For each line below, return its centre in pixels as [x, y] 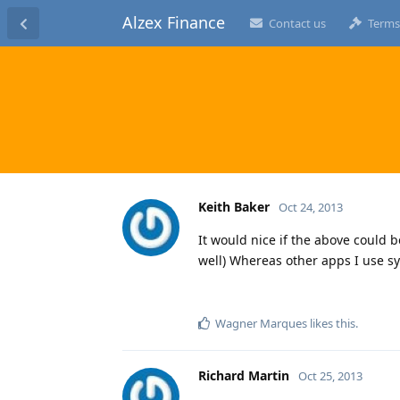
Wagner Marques [261, 323]
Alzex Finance [174, 22]
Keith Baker [234, 206]
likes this [331, 323]
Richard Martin [244, 375]
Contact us [297, 23]
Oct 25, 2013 [330, 375]
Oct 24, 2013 [311, 207]
